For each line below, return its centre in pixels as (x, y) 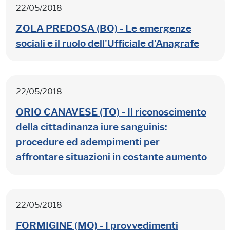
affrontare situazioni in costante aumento (111, 157)
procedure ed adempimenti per (88, 142)
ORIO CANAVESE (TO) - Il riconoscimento (111, 112)
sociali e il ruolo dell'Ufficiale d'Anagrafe (107, 43)
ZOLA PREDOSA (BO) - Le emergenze (103, 28)
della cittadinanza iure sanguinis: (91, 127)
